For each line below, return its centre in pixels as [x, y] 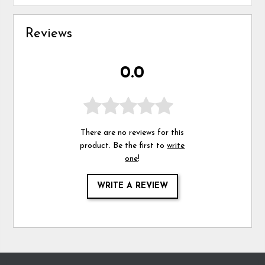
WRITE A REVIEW [132, 186]
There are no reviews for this [132, 132]
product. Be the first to [124, 146]
